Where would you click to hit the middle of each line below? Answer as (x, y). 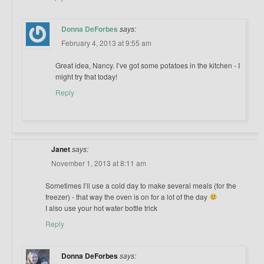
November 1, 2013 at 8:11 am (99, 163)
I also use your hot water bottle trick (101, 208)
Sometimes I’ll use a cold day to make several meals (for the (141, 186)
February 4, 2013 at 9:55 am (106, 43)
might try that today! (86, 77)
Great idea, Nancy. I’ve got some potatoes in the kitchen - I (148, 65)
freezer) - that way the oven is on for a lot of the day (127, 197)
